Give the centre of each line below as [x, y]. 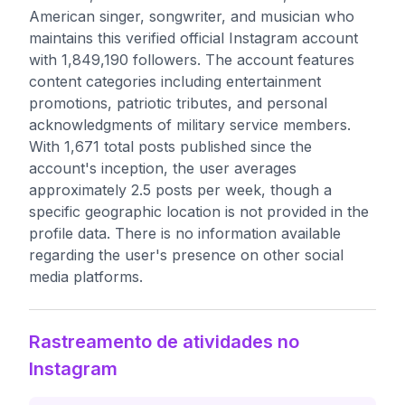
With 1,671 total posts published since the [170, 146]
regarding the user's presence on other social [186, 255]
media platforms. [86, 277]
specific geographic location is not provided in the [199, 212]
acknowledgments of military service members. [190, 125]
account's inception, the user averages [163, 168]
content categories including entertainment [175, 81]
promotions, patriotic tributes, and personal [178, 103]
